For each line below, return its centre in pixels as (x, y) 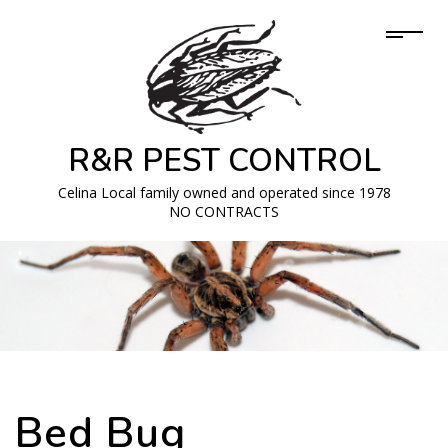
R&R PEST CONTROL (224, 161)
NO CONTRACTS (224, 212)
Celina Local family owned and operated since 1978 (224, 193)
